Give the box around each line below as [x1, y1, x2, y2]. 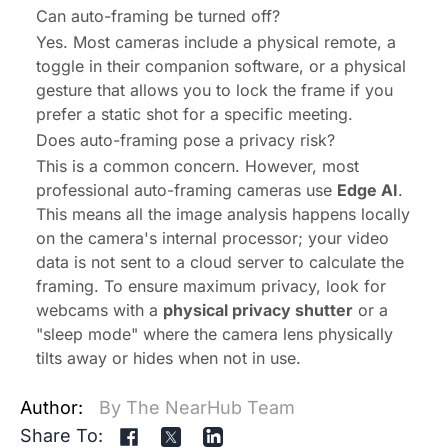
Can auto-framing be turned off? [36, 6, 280, 27]
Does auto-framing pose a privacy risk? [36, 130, 335, 151]
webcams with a [36, 300, 163, 321]
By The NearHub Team [99, 397, 295, 419]
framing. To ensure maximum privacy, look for [36, 276, 386, 297]
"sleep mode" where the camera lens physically [36, 324, 393, 345]
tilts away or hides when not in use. [36, 348, 301, 369]
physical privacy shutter [163, 300, 353, 321]
